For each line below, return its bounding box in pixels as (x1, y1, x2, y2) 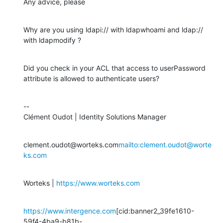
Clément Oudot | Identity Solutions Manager (23, 112, 166, 121)
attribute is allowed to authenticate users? (23, 74, 159, 83)
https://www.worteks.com (56, 178, 140, 187)
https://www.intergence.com (23, 206, 116, 215)
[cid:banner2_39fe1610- (116, 206, 194, 215)
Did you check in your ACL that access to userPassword (23, 63, 206, 72)
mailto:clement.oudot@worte (118, 140, 212, 149)
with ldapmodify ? (23, 35, 81, 44)
